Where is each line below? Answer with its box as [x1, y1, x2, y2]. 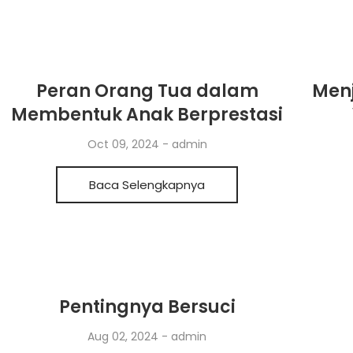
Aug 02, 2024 [87, 329, 162, 344]
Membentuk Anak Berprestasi [11, 102, 284, 127]
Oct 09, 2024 [87, 136, 162, 152]
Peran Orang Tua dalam [35, 79, 258, 103]
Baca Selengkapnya [89, 176, 206, 193]
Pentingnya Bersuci [58, 295, 236, 319]
